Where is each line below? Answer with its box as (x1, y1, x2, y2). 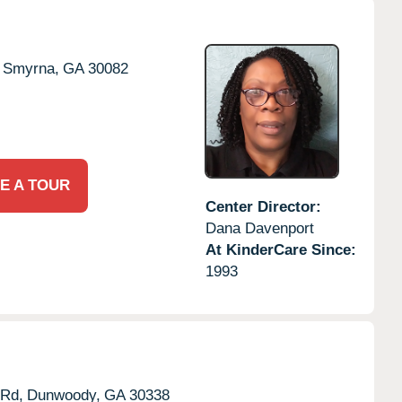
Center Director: (205, 197, 321, 215)
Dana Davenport (205, 219, 314, 237)
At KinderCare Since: (205, 240, 356, 258)
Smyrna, (3, 59, 59, 77)
